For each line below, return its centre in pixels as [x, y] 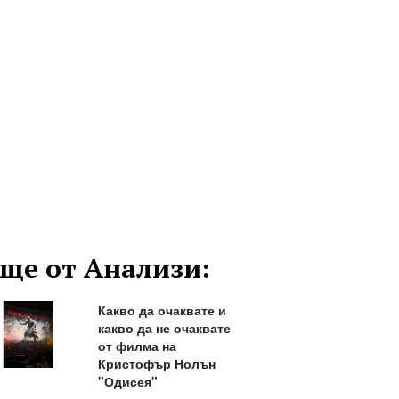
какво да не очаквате [164, 328]
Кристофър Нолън [156, 363]
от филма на [137, 346]
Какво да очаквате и [162, 310]
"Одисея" [127, 381]
